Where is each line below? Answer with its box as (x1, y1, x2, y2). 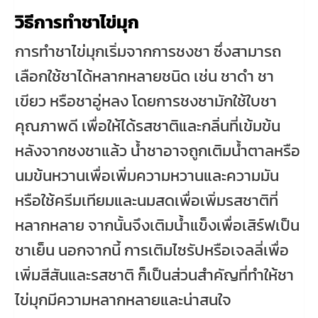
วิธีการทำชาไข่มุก (15, 8, 139, 35)
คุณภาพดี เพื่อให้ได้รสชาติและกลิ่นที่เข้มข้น (15, 114, 280, 138)
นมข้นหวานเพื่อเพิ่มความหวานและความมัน (15, 163, 279, 187)
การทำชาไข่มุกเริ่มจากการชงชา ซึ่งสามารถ (15, 39, 281, 63)
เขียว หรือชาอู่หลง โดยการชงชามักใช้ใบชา (15, 89, 277, 113)
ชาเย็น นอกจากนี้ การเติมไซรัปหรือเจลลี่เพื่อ (15, 238, 289, 262)
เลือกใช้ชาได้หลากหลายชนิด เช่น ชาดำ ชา (15, 64, 274, 88)
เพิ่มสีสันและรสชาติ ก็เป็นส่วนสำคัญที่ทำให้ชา (15, 263, 294, 287)
